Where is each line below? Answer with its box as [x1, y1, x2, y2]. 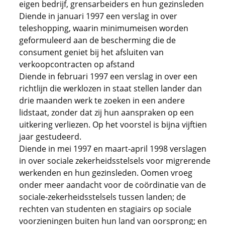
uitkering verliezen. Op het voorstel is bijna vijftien [19, 119, 207, 130]
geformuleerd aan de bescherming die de [19, 35, 176, 46]
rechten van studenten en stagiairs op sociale [19, 203, 191, 214]
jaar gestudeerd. [19, 131, 81, 142]
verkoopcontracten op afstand [19, 59, 135, 70]
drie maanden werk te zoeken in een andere [19, 95, 185, 106]
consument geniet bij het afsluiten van [19, 47, 164, 58]
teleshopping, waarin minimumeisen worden [19, 23, 188, 34]
